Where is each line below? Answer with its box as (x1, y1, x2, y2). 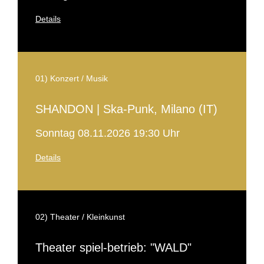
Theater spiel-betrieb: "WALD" (35, 241, 192, 254)
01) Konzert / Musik (35, 74, 108, 83)
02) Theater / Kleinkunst (35, 212, 125, 222)
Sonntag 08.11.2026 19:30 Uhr (35, 127, 180, 139)
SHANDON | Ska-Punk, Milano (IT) (35, 103, 217, 115)
